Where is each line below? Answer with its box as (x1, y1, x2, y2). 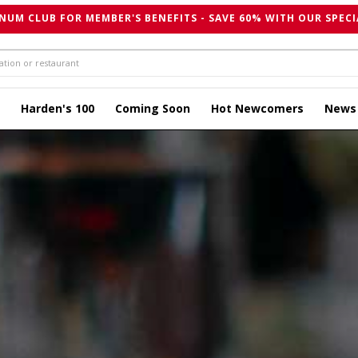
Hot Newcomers (211, 101, 304, 116)
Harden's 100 (21, 101, 94, 116)
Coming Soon (115, 101, 190, 116)
